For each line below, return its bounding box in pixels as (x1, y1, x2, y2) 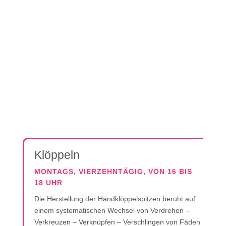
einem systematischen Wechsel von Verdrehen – (34, 206, 190, 214)
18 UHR (34, 179, 63, 187)
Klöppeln (34, 148, 80, 161)
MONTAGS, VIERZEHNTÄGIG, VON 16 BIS (34, 167, 192, 176)
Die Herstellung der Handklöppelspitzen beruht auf (34, 195, 195, 203)
